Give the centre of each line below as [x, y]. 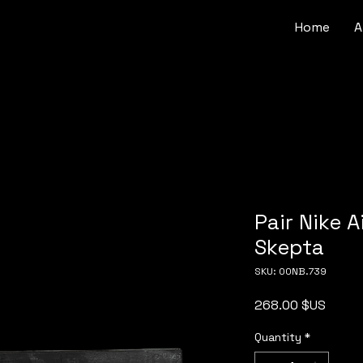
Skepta [289, 247]
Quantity [278, 337]
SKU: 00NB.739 [290, 271]
